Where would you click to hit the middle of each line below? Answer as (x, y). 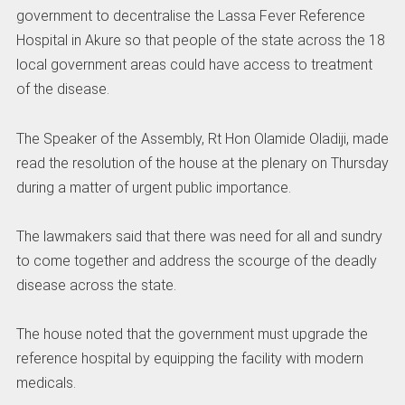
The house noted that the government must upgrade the (192, 334)
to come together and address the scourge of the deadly (196, 260)
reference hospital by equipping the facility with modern (189, 358)
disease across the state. (96, 285)
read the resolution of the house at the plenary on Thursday (202, 163)
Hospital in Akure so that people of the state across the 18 (200, 41)
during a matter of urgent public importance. (153, 187)
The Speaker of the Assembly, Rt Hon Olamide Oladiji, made (202, 138)
